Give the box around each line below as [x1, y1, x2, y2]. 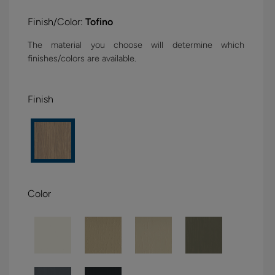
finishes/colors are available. [28, 53, 136, 64]
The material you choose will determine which [28, 39, 244, 51]
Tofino [85, 16, 113, 28]
